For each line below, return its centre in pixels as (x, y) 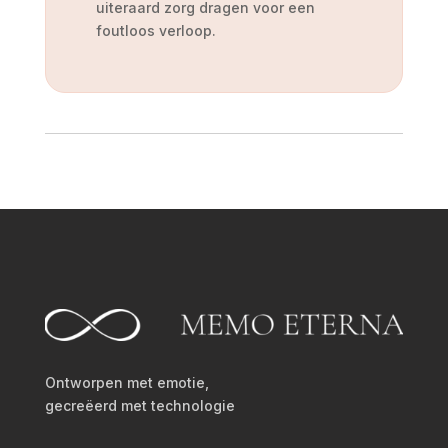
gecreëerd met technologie (139, 406)
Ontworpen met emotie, (126, 383)
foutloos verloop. (155, 30)
